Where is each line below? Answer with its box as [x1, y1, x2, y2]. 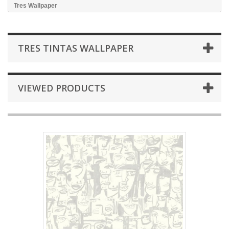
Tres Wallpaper [14, 2, 57, 9]
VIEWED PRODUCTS [18, 82, 105, 94]
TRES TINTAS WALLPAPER [18, 42, 133, 54]
